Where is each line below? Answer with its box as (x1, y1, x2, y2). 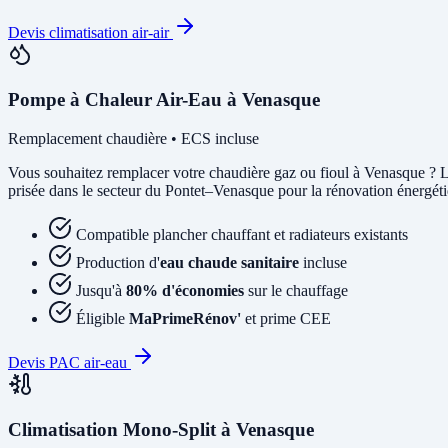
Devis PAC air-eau (8, 353, 131, 371)
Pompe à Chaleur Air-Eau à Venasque (8, 89, 320, 111)
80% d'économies (126, 281, 244, 299)
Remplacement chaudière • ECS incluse (8, 129, 259, 147)
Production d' (76, 253, 160, 271)
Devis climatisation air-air (8, 24, 173, 42)
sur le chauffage (244, 281, 348, 299)
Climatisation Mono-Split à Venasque (8, 418, 314, 440)
